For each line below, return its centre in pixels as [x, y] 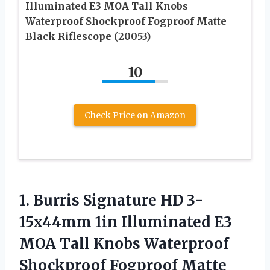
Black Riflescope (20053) [88, 36]
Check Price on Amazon [135, 115]
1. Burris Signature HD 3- [111, 200]
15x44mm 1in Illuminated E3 [126, 222]
